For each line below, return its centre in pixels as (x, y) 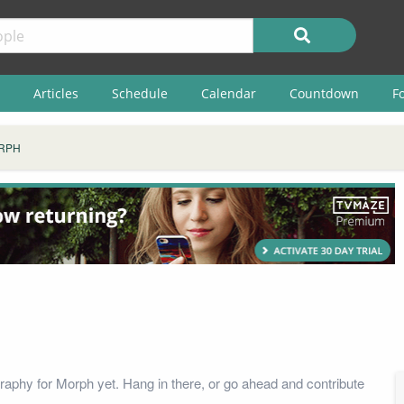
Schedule (139, 93)
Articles (55, 93)
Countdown (324, 93)
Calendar (228, 93)
